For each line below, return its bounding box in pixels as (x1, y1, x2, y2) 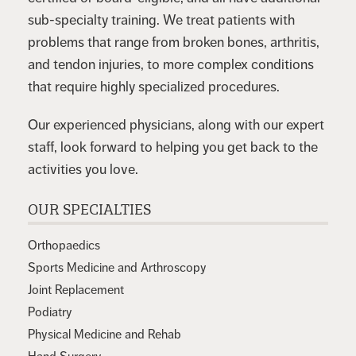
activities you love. (28, 160, 138, 178)
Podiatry (28, 304, 72, 320)
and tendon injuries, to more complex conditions (28, 55, 314, 73)
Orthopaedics (28, 237, 100, 253)
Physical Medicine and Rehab (28, 326, 181, 342)
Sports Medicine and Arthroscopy (28, 259, 207, 276)
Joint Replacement (28, 281, 124, 298)
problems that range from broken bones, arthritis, (28, 33, 319, 51)
